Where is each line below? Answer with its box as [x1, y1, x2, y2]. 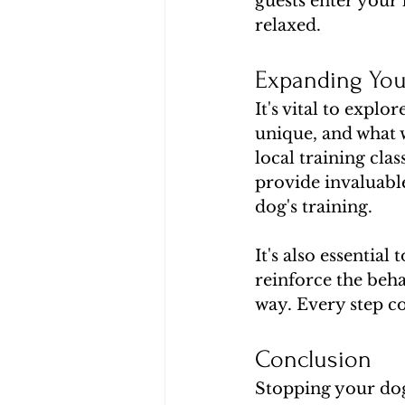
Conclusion [255, 345, 372, 374]
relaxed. [255, 15, 321, 36]
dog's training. [255, 197, 372, 218]
